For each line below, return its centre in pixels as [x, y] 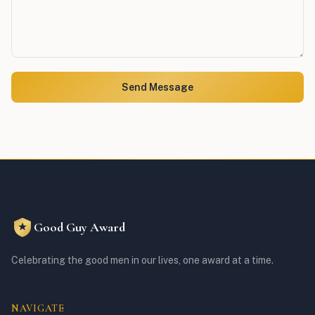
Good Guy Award [79, 227]
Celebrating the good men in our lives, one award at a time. [142, 260]
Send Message [157, 87]
